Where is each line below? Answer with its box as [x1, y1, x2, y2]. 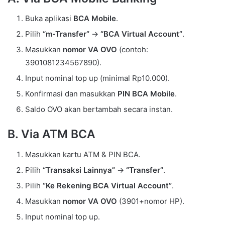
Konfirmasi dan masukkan [25, 89, 118, 99]
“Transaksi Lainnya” [43, 165, 115, 175]
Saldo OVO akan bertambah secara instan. [25, 104, 173, 115]
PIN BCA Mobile [118, 89, 175, 99]
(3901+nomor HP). [117, 196, 184, 206]
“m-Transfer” [43, 29, 89, 39]
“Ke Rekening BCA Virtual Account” [43, 180, 172, 190]
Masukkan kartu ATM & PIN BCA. [25, 149, 141, 159]
